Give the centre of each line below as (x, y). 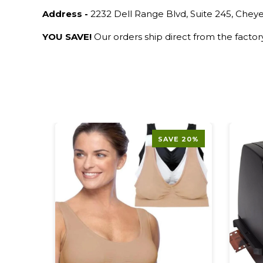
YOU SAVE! (67, 37)
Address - (65, 14)
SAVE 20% (178, 139)
